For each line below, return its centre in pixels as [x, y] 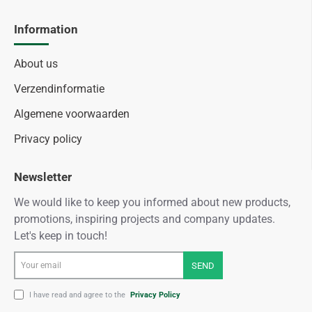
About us [36, 64]
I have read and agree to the [77, 295]
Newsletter [43, 177]
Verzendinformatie [59, 89]
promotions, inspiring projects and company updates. [145, 219]
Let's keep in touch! [61, 236]
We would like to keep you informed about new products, [152, 202]
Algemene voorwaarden [72, 114]
